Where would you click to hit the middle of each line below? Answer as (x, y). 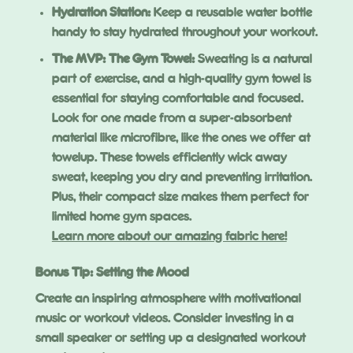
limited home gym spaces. (121, 217)
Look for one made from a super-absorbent (171, 119)
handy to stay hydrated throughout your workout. (184, 32)
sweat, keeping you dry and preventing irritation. (182, 178)
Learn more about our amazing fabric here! (169, 237)
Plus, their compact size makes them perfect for (180, 198)
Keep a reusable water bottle (231, 13)
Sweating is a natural (253, 60)
